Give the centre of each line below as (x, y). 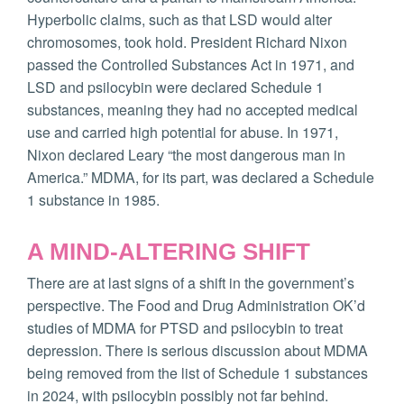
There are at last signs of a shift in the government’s (191, 283)
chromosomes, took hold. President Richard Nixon (187, 42)
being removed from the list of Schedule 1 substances (197, 373)
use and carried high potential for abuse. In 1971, (183, 133)
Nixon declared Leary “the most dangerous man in (186, 155)
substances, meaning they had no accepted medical (193, 110)
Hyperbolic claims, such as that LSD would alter (179, 20)
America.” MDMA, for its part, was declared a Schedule (201, 178)
